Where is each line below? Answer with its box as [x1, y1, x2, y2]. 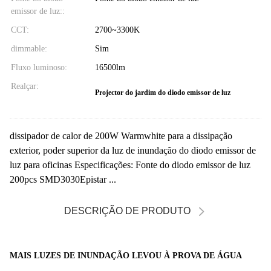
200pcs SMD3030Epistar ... [10, 174, 116, 184]
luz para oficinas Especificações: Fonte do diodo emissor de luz [10, 159, 250, 170]
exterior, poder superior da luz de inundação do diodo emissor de [10, 145, 256, 155]
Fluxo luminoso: [11, 62, 67, 72]
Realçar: [11, 81, 39, 91]
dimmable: [11, 44, 47, 53]
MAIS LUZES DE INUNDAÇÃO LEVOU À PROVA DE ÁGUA [10, 250, 242, 260]
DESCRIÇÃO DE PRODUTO [64, 205, 191, 216]
